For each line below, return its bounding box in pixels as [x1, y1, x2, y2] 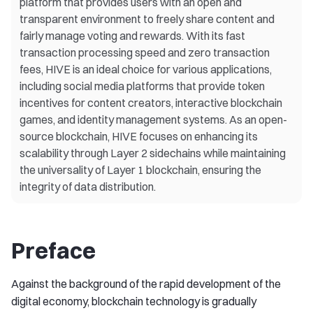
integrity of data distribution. [20, 180, 156, 194]
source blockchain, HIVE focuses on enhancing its [20, 129, 258, 143]
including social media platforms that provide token [20, 79, 265, 93]
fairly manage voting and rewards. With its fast [20, 29, 245, 43]
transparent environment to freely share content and [20, 12, 275, 26]
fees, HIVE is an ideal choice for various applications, [20, 62, 272, 76]
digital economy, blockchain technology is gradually [11, 294, 256, 308]
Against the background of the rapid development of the [11, 277, 281, 291]
